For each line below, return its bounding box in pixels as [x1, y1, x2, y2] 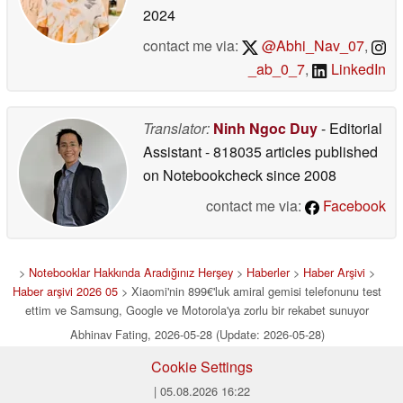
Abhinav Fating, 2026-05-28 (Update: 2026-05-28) [69, 326, 325, 344]
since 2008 [263, 165, 336, 186]
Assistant [143, 141, 205, 163]
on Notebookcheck [143, 165, 263, 186]
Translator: [143, 118, 210, 139]
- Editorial [318, 118, 382, 139]
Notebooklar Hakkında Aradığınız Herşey [29, 264, 233, 282]
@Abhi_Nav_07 [258, 35, 364, 57]
